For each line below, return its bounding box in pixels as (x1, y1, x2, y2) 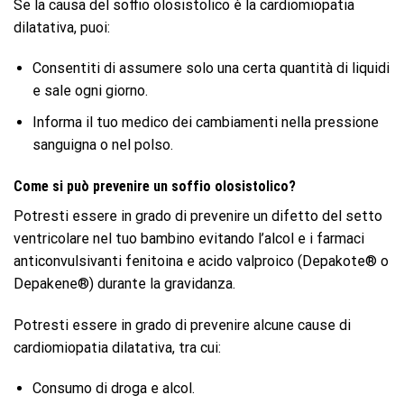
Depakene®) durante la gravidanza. (14, 274, 235, 292)
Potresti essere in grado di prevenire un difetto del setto (14, 207, 382, 225)
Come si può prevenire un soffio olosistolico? (14, 177, 296, 195)
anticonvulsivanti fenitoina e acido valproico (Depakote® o (14, 252, 389, 270)
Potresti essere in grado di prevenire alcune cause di (14, 316, 351, 334)
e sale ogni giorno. (32, 82, 148, 100)
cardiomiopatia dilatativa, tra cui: (14, 338, 221, 356)
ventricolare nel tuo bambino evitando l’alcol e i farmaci (14, 229, 364, 247)
